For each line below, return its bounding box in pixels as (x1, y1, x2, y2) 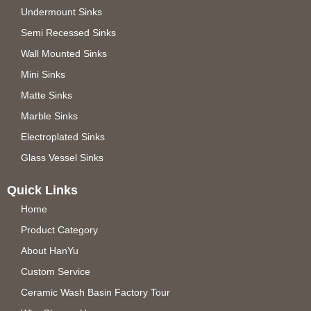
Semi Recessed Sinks (21, 27, 116, 39)
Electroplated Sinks (21, 131, 105, 143)
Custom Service (21, 266, 90, 278)
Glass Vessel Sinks (21, 152, 103, 164)
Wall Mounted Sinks (21, 48, 107, 60)
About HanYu (21, 245, 78, 257)
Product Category (21, 224, 98, 236)
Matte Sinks (21, 90, 72, 101)
